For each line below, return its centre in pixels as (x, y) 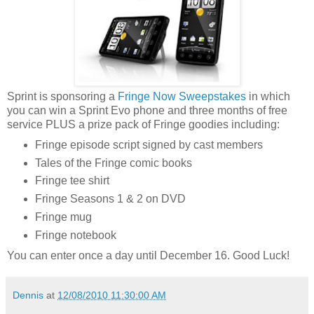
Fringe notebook (75, 235)
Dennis (28, 295)
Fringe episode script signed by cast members (149, 144)
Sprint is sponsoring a (62, 96)
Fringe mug (64, 217)
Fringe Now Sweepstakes (182, 96)
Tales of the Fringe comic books (113, 163)
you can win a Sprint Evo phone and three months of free (147, 110)
